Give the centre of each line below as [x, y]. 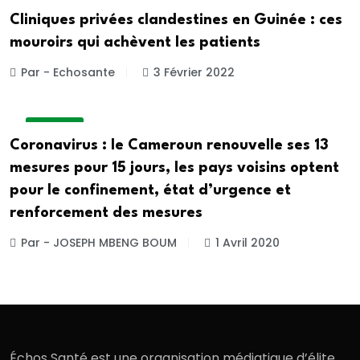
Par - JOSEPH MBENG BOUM [99, 243]
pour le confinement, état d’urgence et [150, 191]
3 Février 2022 [194, 72]
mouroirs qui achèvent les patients [135, 42]
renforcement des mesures [106, 213]
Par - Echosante [68, 72]
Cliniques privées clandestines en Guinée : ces [176, 20]
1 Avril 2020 [247, 243]
